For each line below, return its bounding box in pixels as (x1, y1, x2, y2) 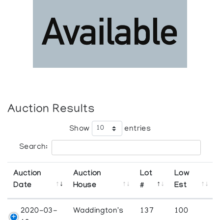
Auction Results (7, 103, 95, 117)
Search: (19, 143, 48, 152)
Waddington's (73, 207, 124, 216)
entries (122, 124, 151, 134)
